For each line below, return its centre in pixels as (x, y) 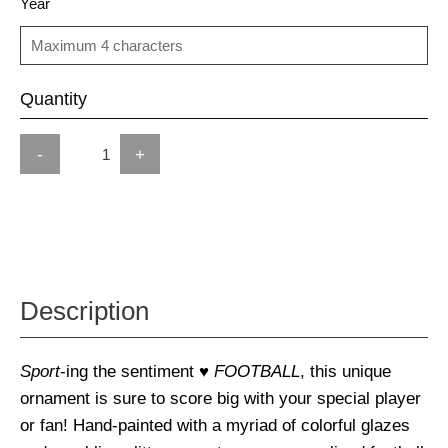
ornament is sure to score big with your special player (220, 398)
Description (84, 311)
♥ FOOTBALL (249, 371)
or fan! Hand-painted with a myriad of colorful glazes (215, 425)
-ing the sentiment (129, 371)
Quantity (53, 99)
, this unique (345, 371)
